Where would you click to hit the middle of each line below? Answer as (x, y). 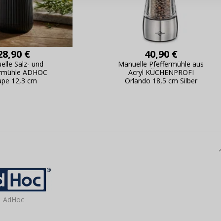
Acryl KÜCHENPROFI (161, 72)
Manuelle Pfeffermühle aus (161, 64)
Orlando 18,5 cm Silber (161, 80)
